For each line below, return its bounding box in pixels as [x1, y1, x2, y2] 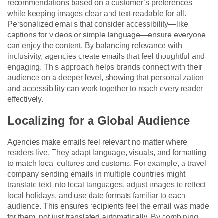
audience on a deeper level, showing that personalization [7, 73, 204, 82]
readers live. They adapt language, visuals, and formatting [7, 148, 206, 157]
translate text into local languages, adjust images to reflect [7, 180, 206, 189]
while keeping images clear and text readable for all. [7, 9, 186, 18]
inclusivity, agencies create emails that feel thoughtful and [7, 52, 205, 60]
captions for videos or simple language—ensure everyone [7, 30, 206, 39]
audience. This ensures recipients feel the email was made [7, 201, 209, 210]
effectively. [7, 94, 43, 103]
